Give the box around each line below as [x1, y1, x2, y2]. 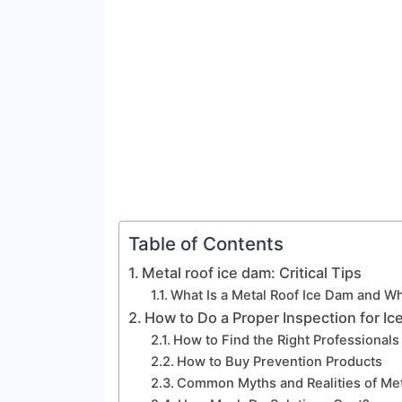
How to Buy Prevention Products [176, 354, 382, 371]
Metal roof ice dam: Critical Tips [142, 264, 363, 283]
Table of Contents [128, 232, 284, 256]
